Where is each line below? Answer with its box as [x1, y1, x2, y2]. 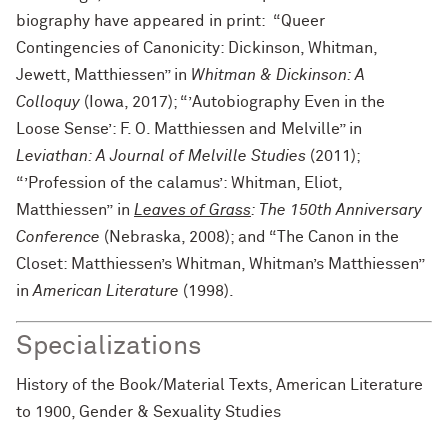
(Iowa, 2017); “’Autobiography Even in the [80, 94, 385, 110]
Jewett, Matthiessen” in [16, 67, 191, 83]
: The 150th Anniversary [251, 202, 422, 218]
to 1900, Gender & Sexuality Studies [16, 404, 281, 420]
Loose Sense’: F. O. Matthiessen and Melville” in [16, 121, 362, 137]
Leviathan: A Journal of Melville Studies [16, 148, 306, 164]
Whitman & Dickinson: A [191, 67, 365, 83]
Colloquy [16, 94, 80, 110]
